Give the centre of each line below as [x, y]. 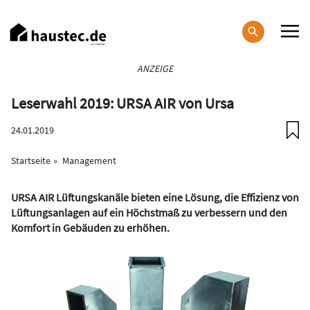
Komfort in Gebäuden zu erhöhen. [90, 228]
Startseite [31, 161]
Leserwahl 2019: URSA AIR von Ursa [122, 103]
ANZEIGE [155, 69]
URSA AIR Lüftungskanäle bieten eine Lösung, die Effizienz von [155, 197]
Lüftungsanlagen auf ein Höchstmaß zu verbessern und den [149, 212]
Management [89, 161]
